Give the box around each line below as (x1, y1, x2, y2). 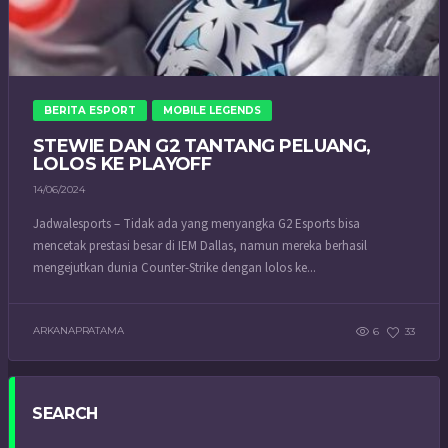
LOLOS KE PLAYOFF (33, 153, 212, 175)
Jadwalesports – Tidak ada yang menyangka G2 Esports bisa (33, 214, 360, 233)
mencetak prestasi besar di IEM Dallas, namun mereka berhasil (33, 236, 367, 255)
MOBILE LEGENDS (163, 104, 261, 117)
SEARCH (32, 403, 99, 423)
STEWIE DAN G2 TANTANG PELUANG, (33, 135, 371, 157)
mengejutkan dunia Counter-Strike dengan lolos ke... (33, 258, 316, 277)
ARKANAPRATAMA (33, 324, 124, 338)
